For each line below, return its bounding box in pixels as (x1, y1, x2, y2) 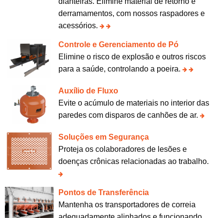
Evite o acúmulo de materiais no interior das (58, 98, 209, 107)
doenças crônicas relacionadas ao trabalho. (58, 157, 209, 165)
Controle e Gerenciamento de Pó (58, 40, 179, 49)
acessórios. (58, 21, 100, 30)
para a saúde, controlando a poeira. (58, 64, 182, 73)
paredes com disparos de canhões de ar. (58, 110, 200, 119)
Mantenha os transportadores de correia (58, 200, 196, 209)
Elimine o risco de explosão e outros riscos (58, 52, 206, 61)
